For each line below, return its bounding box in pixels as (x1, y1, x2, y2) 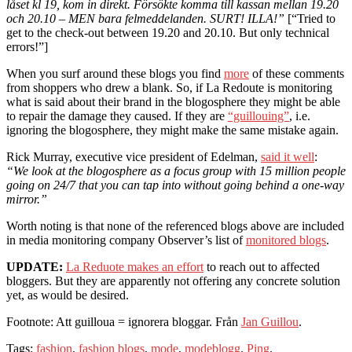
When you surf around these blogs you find (6, 66, 224, 80)
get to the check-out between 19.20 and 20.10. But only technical (6, 25, 329, 39)
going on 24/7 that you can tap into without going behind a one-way (6, 178, 344, 192)
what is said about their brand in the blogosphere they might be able (6, 94, 340, 108)
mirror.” (6, 192, 47, 206)
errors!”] (6, 39, 48, 53)
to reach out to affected (203, 259, 320, 273)
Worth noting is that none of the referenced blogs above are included (6, 218, 344, 233)
